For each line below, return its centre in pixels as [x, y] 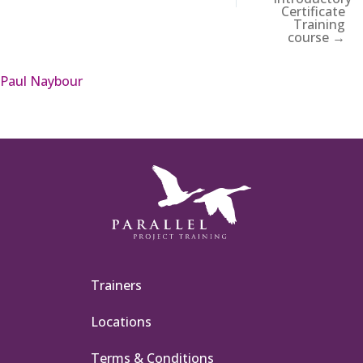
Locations [121, 321]
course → [316, 38]
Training [319, 25]
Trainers [116, 285]
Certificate [313, 12]
